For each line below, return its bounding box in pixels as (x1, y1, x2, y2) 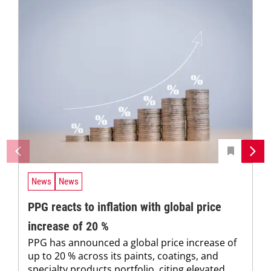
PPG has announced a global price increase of (28, 235, 237, 249)
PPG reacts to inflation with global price (28, 199, 221, 214)
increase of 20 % (28, 218, 109, 233)
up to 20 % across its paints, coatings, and (28, 249, 218, 263)
